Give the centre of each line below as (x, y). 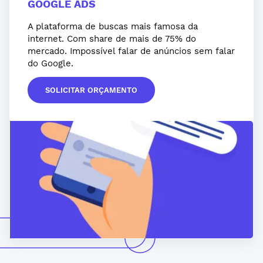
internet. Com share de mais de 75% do (112, 39)
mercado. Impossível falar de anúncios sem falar (131, 51)
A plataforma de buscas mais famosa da (113, 26)
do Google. (50, 63)
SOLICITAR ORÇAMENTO (91, 90)
